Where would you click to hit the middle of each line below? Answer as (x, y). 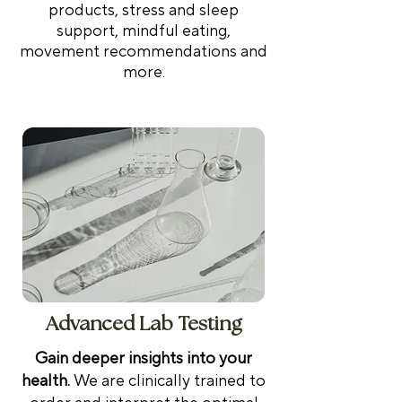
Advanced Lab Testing (144, 324)
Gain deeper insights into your (144, 358)
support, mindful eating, (144, 31)
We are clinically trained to (170, 380)
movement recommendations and (144, 51)
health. (48, 380)
